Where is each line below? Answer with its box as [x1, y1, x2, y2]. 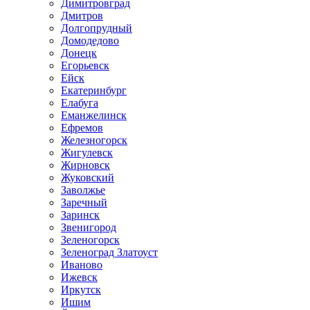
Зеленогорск [61, 234, 120, 246]
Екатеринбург [61, 84, 127, 96]
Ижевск [61, 271, 98, 283]
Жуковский [61, 172, 114, 183]
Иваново [61, 259, 102, 271]
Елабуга [61, 97, 98, 109]
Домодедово [61, 35, 119, 46]
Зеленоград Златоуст [61, 246, 158, 258]
